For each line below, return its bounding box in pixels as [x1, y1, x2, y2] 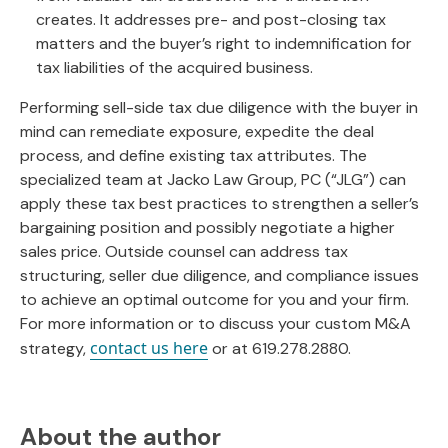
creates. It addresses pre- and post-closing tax [36, 9, 386, 30]
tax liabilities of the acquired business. [36, 57, 317, 78]
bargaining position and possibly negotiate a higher [20, 217, 395, 238]
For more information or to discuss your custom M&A [20, 313, 411, 334]
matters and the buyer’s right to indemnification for [36, 33, 412, 54]
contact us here [90, 337, 208, 359]
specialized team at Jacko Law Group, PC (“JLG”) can [20, 169, 406, 190]
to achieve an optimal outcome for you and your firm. [20, 289, 409, 310]
